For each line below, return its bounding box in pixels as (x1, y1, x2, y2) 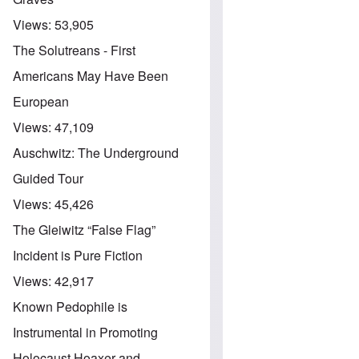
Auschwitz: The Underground (13, 143, 179, 162)
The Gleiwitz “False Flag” (13, 220, 155, 239)
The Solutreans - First (13, 40, 135, 59)
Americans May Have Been (13, 66, 168, 85)
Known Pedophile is (13, 296, 127, 316)
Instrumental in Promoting (13, 322, 158, 341)
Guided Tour (13, 168, 83, 188)
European (13, 91, 69, 111)
